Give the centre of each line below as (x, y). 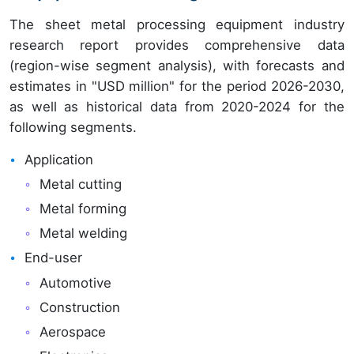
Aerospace (73, 332)
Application (59, 159)
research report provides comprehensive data (177, 45)
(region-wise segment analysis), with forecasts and (177, 65)
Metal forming (83, 209)
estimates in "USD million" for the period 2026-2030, (177, 86)
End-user (54, 258)
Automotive (76, 282)
